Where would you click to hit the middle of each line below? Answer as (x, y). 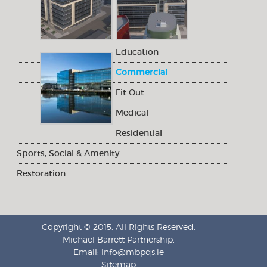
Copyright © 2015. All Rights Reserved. (118, 226)
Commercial (142, 72)
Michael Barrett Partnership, (118, 239)
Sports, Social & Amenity (68, 153)
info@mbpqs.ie (132, 252)
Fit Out (130, 92)
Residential (139, 133)
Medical (132, 112)
